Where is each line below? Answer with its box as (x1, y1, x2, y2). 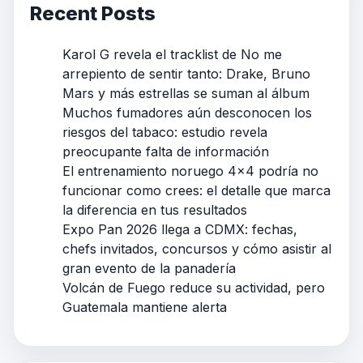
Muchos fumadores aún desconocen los (62, 105, 312, 122)
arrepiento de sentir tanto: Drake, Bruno (62, 66, 310, 83)
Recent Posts (30, 2, 156, 26)
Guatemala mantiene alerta (62, 299, 227, 316)
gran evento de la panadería (62, 260, 236, 277)
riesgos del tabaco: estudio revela (62, 124, 267, 141)
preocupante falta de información (62, 143, 269, 160)
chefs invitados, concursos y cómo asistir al (62, 241, 331, 258)
